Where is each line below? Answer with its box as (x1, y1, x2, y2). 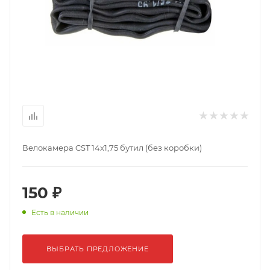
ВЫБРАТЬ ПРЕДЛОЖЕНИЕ (46, 245, 149, 253)
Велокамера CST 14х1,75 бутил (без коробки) (22, 143, 202, 152)
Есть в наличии (31, 208, 89, 217)
